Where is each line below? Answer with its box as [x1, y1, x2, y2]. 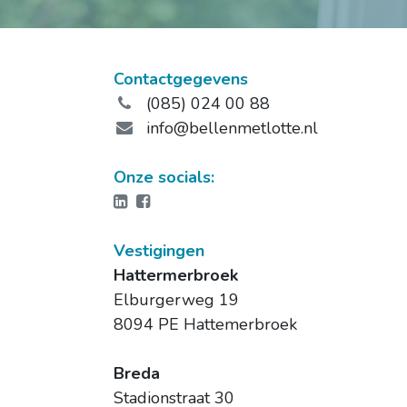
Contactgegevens [114, 68, 248, 90]
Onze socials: [114, 166, 219, 188]
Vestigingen [114, 240, 204, 262]
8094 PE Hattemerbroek [114, 313, 297, 335]
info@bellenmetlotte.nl [142, 117, 319, 139]
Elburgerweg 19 [114, 289, 239, 311]
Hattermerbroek [114, 264, 238, 286]
